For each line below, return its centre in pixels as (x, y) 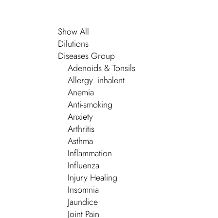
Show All (73, 32)
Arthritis (81, 129)
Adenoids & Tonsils (101, 68)
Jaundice (83, 202)
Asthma (80, 141)
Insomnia (83, 190)
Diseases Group (86, 56)
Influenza (83, 165)
